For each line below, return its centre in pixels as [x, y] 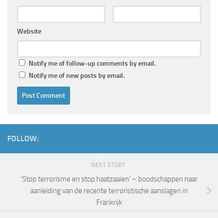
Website [29, 31]
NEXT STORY [109, 165]
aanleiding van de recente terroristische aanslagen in [109, 191]
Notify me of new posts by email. [77, 75]
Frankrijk [109, 203]
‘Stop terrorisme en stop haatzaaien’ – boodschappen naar [109, 179]
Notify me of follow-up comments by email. [92, 63]
